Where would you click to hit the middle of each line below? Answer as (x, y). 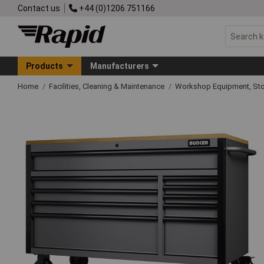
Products (45, 66)
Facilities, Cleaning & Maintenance (108, 86)
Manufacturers (119, 66)
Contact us (39, 8)
